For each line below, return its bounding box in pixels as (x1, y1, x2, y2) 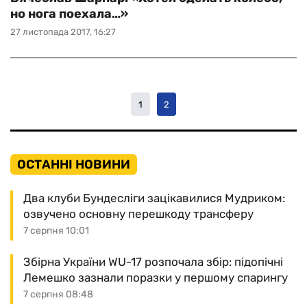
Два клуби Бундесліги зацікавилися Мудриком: (23, 191, 285, 205)
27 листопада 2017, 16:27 (10, 27, 116, 37)
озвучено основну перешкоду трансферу (23, 207, 254, 221)
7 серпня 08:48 (23, 288, 93, 300)
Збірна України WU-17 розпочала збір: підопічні (23, 255, 283, 269)
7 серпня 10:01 (23, 225, 89, 236)
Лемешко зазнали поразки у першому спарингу (23, 271, 288, 284)
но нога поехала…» (10, 6, 128, 21)
